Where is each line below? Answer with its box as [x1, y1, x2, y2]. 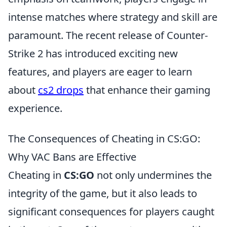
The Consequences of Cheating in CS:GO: [8, 132, 200, 145]
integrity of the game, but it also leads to [8, 186, 197, 200]
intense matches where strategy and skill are [8, 10, 217, 24]
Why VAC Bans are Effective [8, 150, 136, 164]
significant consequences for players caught [8, 205, 214, 218]
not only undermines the [94, 168, 212, 182]
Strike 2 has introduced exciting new [8, 47, 178, 60]
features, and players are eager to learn [8, 65, 192, 79]
